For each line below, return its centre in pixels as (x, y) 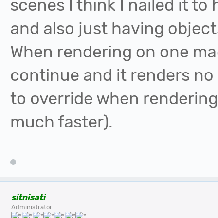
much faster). (62, 122)
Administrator (32, 207)
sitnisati (28, 197)
